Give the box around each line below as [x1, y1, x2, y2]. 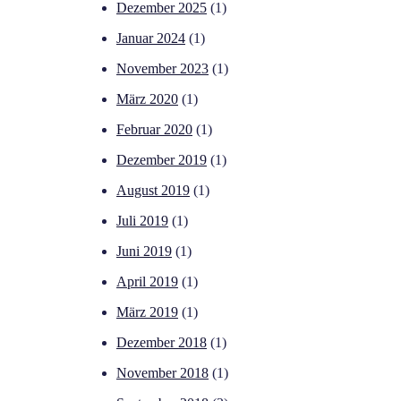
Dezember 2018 [116, 335, 207, 351]
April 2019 [116, 274, 178, 290]
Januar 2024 [116, 30, 185, 47]
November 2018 [116, 365, 209, 381]
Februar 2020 [116, 122, 192, 138]
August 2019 [116, 183, 190, 199]
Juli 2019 [116, 213, 168, 229]
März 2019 [116, 304, 178, 320]
